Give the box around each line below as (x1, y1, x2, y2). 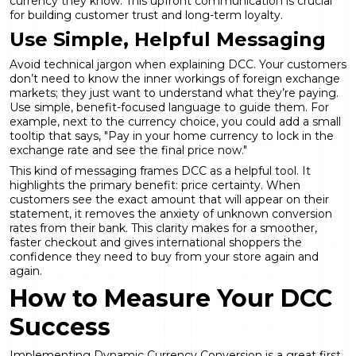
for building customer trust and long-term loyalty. (10, 7, 283, 22)
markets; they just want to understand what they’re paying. (10, 85, 339, 100)
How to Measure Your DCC (10, 283, 332, 313)
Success (10, 311, 110, 342)
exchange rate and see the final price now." (10, 142, 247, 157)
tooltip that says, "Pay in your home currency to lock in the (10, 128, 334, 143)
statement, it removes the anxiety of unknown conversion (10, 206, 332, 221)
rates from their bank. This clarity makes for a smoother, (10, 220, 317, 235)
